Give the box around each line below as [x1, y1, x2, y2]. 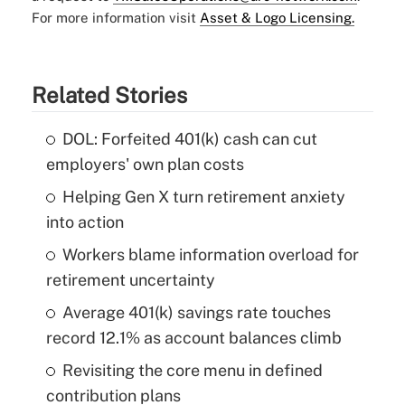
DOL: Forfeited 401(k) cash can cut [61, 129, 317, 149]
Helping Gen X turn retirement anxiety [61, 187, 345, 207]
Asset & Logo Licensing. [199, 10, 354, 26]
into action [45, 212, 124, 232]
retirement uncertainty [45, 270, 215, 290]
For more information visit [31, 10, 200, 26]
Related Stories [31, 82, 187, 108]
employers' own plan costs [45, 155, 244, 174]
